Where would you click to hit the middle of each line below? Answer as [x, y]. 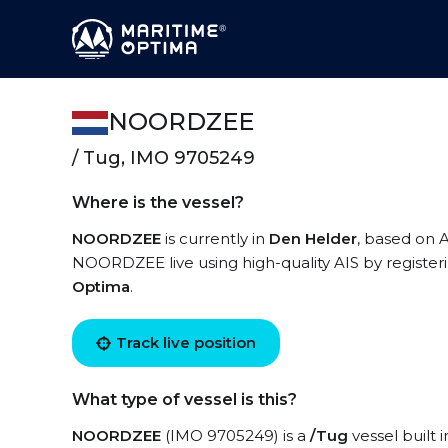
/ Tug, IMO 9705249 [163, 158]
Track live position [186, 342]
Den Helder [313, 238]
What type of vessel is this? [184, 399]
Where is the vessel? [158, 202]
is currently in [215, 238]
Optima [101, 286]
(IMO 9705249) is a [235, 435]
